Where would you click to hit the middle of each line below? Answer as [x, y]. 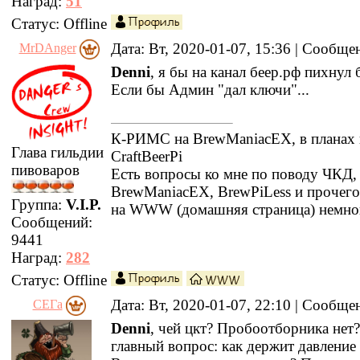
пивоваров [45, 170]
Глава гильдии [57, 153]
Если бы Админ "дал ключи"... [210, 90]
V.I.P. [84, 205]
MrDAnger [47, 48]
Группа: [39, 205]
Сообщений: [52, 223]
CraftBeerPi [147, 156]
